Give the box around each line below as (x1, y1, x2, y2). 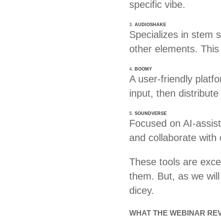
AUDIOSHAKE (135, 22, 166, 27)
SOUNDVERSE (135, 111, 167, 116)
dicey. (129, 185, 154, 196)
